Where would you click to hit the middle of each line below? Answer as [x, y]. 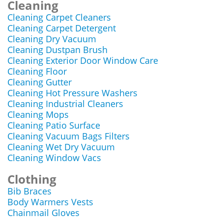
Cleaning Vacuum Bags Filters [69, 136]
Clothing [32, 179]
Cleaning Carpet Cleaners [59, 17]
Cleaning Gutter [40, 82]
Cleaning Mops [38, 114]
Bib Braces [29, 191]
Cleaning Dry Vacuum [52, 39]
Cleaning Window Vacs [54, 158]
